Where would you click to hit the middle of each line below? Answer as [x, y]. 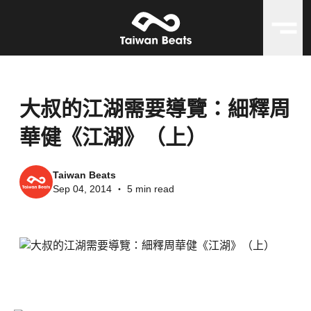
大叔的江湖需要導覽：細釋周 [155, 109]
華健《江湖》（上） [113, 137]
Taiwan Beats [84, 175]
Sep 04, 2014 [82, 189]
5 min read [151, 189]
